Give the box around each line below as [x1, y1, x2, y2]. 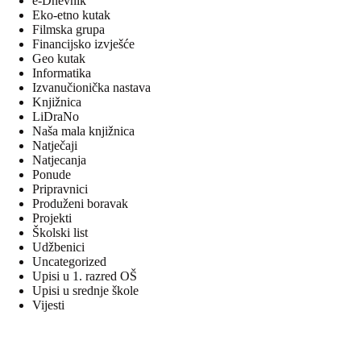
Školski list [32, 226, 88, 240]
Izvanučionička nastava [32, 81, 151, 95]
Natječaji [32, 139, 77, 153]
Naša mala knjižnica [32, 124, 135, 139]
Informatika [32, 66, 91, 81]
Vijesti [32, 298, 64, 313]
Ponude [32, 168, 71, 182]
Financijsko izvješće [32, 37, 135, 52]
